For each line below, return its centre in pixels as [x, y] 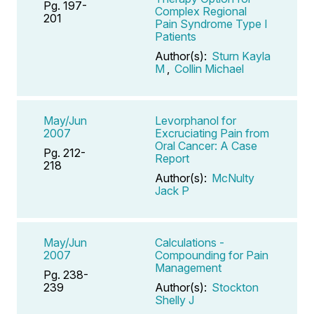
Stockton [235, 287]
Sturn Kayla [241, 56]
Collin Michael [209, 68]
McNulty [233, 178]
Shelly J [175, 300]
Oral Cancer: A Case [206, 145]
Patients [176, 36]
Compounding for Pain [212, 255]
